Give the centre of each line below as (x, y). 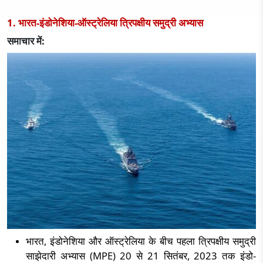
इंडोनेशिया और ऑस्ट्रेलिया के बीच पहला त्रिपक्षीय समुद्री (153, 241)
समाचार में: (26, 41)
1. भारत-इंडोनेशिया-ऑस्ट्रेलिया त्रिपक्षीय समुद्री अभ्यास (105, 23)
